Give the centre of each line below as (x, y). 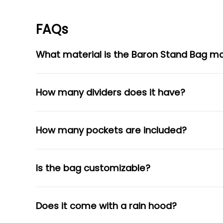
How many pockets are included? (111, 130)
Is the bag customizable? (93, 168)
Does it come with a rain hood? (106, 206)
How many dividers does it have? (111, 92)
